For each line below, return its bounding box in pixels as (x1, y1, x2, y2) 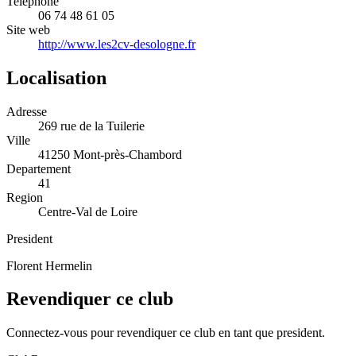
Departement (6, 161, 71, 176)
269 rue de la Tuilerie (38, 118, 145, 133)
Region (6, 190, 43, 204)
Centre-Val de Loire (38, 204, 137, 219)
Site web (6, 22, 50, 37)
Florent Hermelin (6, 258, 92, 273)
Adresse (6, 104, 47, 118)
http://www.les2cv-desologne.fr (38, 37, 195, 51)
